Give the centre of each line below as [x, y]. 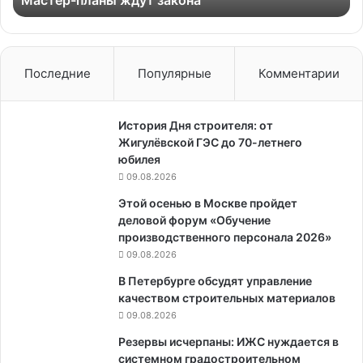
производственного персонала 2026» [225, 237]
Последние [57, 73]
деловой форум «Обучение [194, 220]
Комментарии [299, 73]
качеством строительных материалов [227, 298]
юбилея [139, 159]
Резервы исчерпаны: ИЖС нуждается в [228, 342]
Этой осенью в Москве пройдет [208, 203]
